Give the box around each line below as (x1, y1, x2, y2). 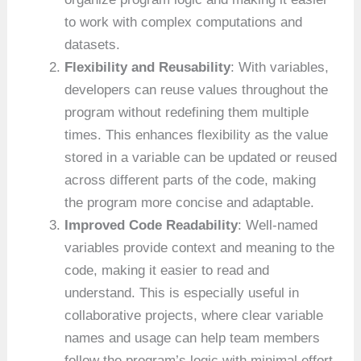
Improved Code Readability (64, 218, 239, 234)
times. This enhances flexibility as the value (64, 127, 329, 143)
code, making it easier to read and (64, 263, 270, 279)
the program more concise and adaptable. (64, 195, 315, 211)
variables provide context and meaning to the (64, 240, 335, 256)
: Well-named (238, 218, 318, 234)
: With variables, (230, 60, 330, 76)
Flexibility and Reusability (64, 60, 231, 76)
